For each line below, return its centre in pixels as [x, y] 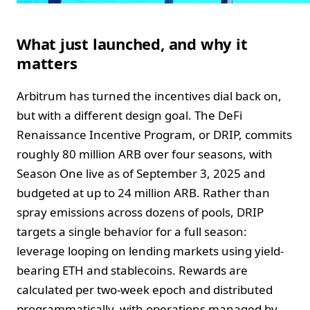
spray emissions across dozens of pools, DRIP [140, 212]
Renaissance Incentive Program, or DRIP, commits [154, 134]
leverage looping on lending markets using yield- [150, 250]
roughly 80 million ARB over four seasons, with [145, 154]
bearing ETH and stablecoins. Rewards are [132, 270]
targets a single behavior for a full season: [132, 231]
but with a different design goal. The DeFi [129, 115]
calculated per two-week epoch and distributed [145, 289]
